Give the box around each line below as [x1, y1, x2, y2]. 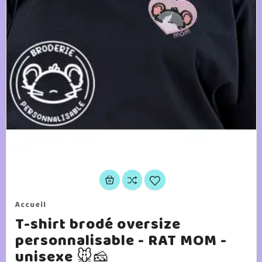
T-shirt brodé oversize [15, 213, 181, 236]
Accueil [15, 199, 46, 211]
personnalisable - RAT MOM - [15, 229, 227, 253]
